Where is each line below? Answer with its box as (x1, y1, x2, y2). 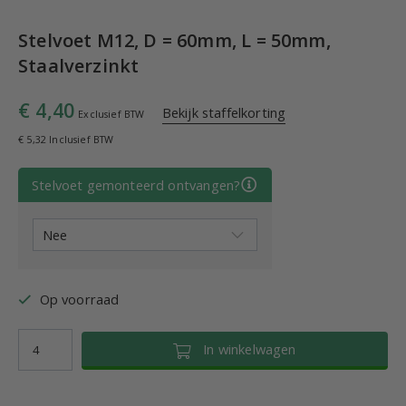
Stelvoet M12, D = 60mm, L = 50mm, (18, 28, 331, 53)
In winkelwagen (191, 340, 296, 358)
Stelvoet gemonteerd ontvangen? (32, 176, 241, 194)
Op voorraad (39, 290, 120, 308)
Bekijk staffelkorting (161, 103, 286, 121)
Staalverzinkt (18, 53, 140, 78)
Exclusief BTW (78, 108, 145, 121)
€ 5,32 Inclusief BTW (18, 133, 114, 146)
